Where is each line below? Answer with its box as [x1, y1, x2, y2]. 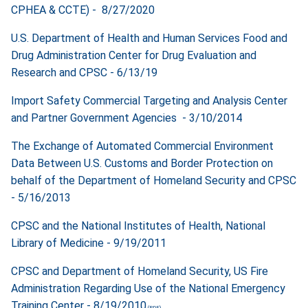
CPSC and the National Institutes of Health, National [11, 219, 265, 232]
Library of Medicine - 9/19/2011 [11, 236, 166, 250]
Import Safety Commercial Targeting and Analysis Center [11, 93, 287, 107]
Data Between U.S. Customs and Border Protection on [11, 156, 273, 170]
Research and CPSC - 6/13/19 [11, 65, 160, 79]
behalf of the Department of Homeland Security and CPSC [11, 173, 296, 187]
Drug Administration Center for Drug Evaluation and [11, 48, 256, 62]
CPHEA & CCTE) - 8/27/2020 [11, 3, 155, 16]
